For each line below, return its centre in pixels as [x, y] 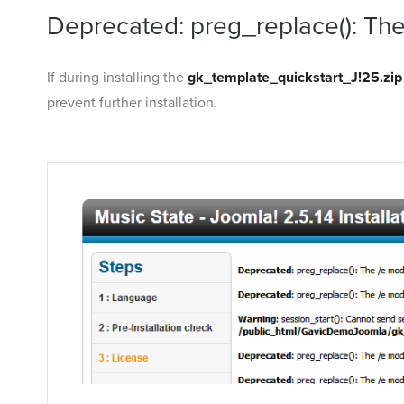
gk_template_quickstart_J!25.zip [295, 78]
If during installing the [117, 78]
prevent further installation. [132, 103]
